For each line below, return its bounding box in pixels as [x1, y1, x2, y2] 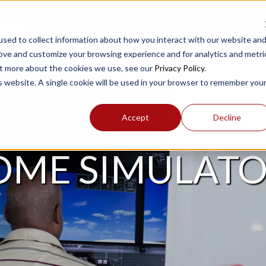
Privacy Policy [154, 62, 204, 73]
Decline [213, 112, 241, 122]
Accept [122, 112, 150, 122]
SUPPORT [192, 74, 236, 85]
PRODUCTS [103, 74, 155, 85]
